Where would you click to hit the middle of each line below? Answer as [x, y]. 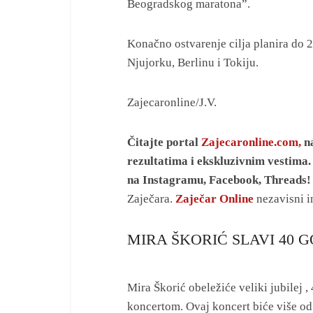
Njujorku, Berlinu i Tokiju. [193, 63]
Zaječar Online [214, 199]
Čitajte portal [164, 142]
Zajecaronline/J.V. [172, 102]
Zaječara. [150, 199]
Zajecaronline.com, [251, 142]
